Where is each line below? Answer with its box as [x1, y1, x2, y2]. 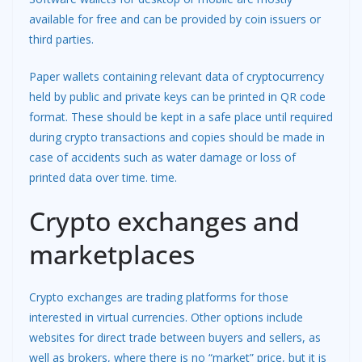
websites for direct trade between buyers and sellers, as [29, 329, 321, 345]
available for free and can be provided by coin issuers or [29, 11, 321, 27]
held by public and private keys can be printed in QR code [29, 88, 326, 104]
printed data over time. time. [29, 169, 177, 185]
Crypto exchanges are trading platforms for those [29, 288, 288, 305]
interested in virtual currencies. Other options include [29, 309, 303, 325]
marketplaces [29, 236, 195, 271]
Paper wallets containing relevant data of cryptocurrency [29, 68, 324, 84]
